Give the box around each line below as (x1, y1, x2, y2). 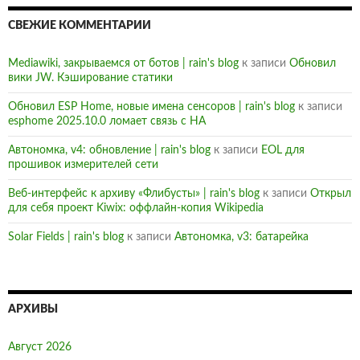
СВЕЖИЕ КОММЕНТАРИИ (8, 20, 151, 32)
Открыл (310, 188, 351, 200)
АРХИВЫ (8, 304, 58, 316)
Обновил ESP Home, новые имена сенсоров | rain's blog (8, 101, 295, 113)
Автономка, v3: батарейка (174, 231, 309, 243)
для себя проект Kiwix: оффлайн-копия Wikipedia (8, 202, 264, 215)
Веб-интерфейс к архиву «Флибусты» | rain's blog (8, 188, 260, 200)
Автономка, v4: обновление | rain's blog (8, 145, 211, 157)
